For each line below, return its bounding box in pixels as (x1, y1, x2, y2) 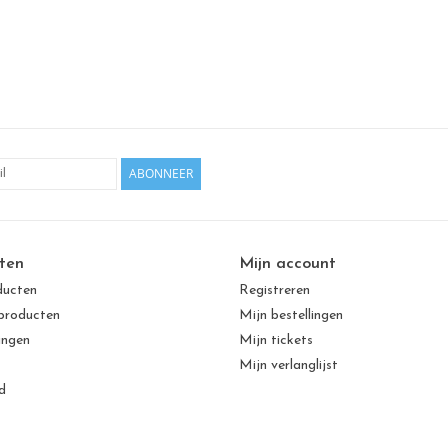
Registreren (239, 283, 310, 299)
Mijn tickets (239, 333, 313, 349)
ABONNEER (129, 165, 193, 183)
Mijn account (239, 256, 336, 273)
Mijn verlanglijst (239, 358, 338, 374)
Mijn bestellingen (239, 308, 343, 324)
